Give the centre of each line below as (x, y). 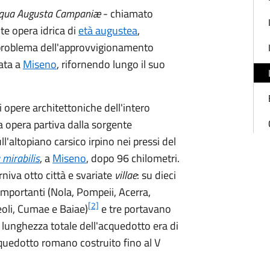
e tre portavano (135, 209)
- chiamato (127, 14)
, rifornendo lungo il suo (111, 64)
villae (126, 175)
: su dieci (156, 175)
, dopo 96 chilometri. (133, 158)
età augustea (108, 30)
